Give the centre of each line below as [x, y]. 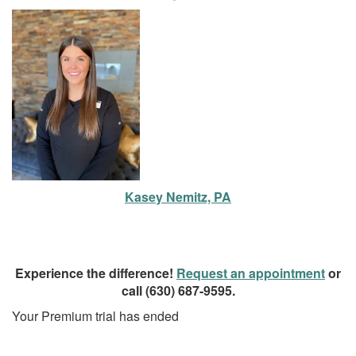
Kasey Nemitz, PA [178, 196]
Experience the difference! [96, 273]
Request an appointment [251, 273]
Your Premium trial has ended [95, 315]
